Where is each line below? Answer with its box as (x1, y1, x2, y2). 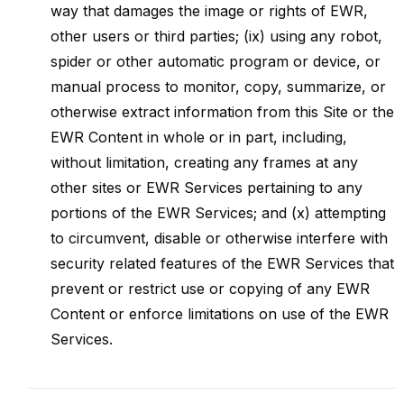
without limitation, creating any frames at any (50, 153, 358, 171)
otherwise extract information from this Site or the (50, 103, 394, 121)
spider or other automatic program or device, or (50, 52, 381, 70)
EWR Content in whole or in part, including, (50, 128, 347, 146)
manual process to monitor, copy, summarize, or (50, 78, 386, 96)
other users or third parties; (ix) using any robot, (50, 27, 382, 45)
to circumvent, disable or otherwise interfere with (50, 229, 388, 247)
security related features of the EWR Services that (50, 254, 394, 272)
